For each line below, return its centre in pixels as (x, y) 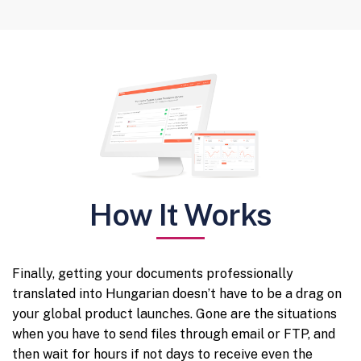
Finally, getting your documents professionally (153, 273)
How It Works (180, 214)
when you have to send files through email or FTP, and (174, 334)
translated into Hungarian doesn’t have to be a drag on (177, 293)
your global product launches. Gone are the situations (174, 313)
